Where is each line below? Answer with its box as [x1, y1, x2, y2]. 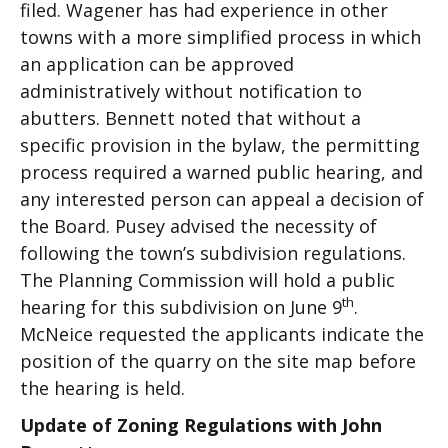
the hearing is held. [20, 376, 185, 400]
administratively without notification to [20, 79, 362, 103]
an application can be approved [20, 52, 294, 76]
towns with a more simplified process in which [20, 25, 421, 49]
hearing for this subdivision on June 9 [20, 295, 342, 319]
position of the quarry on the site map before [20, 349, 416, 373]
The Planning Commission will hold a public [20, 268, 395, 292]
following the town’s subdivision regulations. [20, 241, 406, 265]
